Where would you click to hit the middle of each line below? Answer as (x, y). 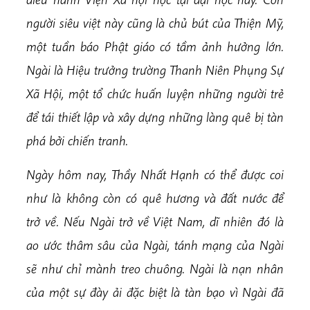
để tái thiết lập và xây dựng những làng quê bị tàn (155, 117)
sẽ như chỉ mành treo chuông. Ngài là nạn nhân (155, 268)
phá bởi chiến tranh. (77, 140)
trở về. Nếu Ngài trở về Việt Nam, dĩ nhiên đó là (155, 221)
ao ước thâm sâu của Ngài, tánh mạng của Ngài (155, 245)
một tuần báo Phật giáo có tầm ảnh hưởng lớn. (155, 46)
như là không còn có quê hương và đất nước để (155, 198)
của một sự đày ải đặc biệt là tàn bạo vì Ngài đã (155, 292)
